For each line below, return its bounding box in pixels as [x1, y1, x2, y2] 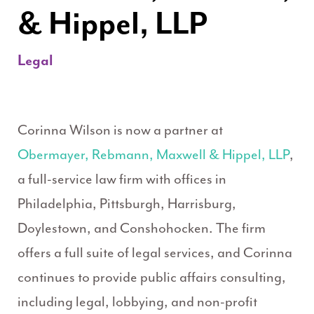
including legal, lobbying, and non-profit [18, 293, 257, 311]
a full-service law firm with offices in [18, 170, 226, 189]
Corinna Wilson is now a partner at [18, 121, 223, 139]
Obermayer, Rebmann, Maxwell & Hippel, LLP [18, 146, 289, 164]
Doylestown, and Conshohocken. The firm [18, 219, 266, 238]
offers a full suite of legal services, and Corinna [18, 244, 292, 262]
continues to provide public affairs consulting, [18, 268, 286, 287]
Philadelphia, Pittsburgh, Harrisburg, [18, 195, 236, 213]
